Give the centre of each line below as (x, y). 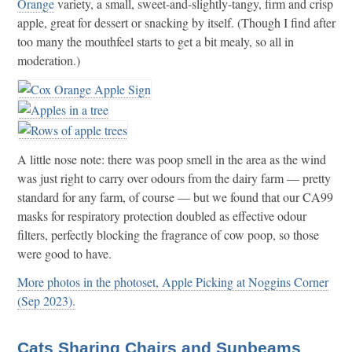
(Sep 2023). (46, 301)
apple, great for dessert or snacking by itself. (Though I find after (176, 23)
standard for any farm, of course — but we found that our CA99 (175, 197)
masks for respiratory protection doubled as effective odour (162, 216)
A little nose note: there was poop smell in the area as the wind (172, 159)
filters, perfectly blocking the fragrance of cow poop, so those (168, 235)
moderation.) (49, 60)
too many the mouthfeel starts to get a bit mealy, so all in (156, 42)
